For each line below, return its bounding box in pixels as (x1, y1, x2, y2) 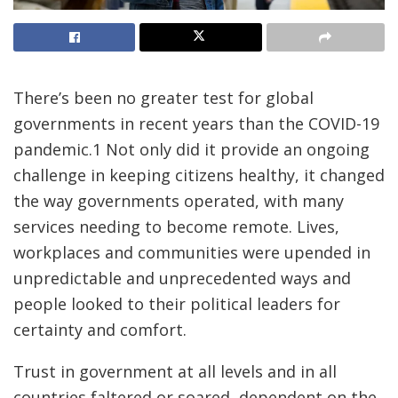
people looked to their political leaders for (13, 293, 340, 314)
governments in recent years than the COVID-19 (13, 113, 379, 134)
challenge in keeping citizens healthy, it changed (13, 164, 385, 186)
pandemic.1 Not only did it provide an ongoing (13, 139, 370, 160)
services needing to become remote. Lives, (13, 216, 339, 237)
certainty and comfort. (13, 319, 187, 340)
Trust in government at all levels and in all (13, 361, 337, 382)
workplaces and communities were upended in (13, 242, 370, 263)
